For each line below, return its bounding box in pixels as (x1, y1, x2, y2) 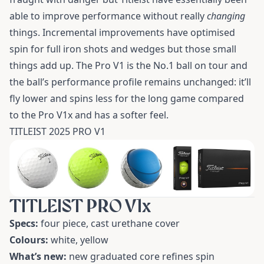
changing (207, 9, 245, 22)
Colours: (9, 233, 48, 247)
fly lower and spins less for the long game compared (9, 91, 244, 105)
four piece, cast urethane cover (38, 217, 180, 230)
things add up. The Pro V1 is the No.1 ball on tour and (9, 58, 247, 72)
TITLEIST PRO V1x (9, 196, 151, 216)
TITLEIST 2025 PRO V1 (9, 124, 105, 138)
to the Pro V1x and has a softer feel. (9, 108, 169, 121)
